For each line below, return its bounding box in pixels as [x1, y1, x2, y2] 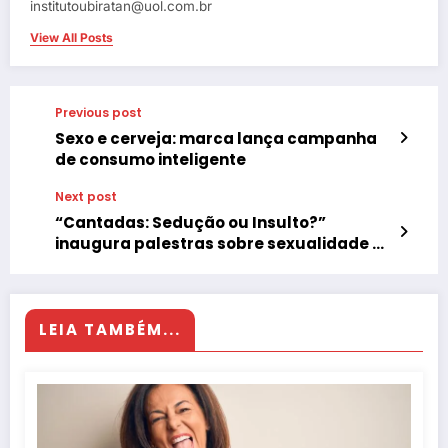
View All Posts [30, 30, 113, 46]
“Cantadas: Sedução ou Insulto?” [55, 212, 326, 234]
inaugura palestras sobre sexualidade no [55, 233, 392, 255]
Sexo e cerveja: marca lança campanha [55, 128, 377, 150]
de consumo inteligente [55, 149, 246, 171]
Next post [55, 188, 117, 206]
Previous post [55, 104, 142, 122]
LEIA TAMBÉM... [39, 319, 181, 341]
